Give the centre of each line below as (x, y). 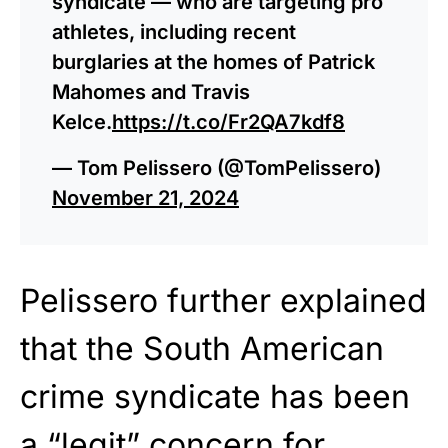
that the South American (202, 349)
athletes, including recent (174, 32)
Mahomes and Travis (151, 92)
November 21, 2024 (145, 198)
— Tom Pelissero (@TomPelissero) (216, 168)
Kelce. (82, 122)
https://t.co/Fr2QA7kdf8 (228, 122)
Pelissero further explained (223, 301)
